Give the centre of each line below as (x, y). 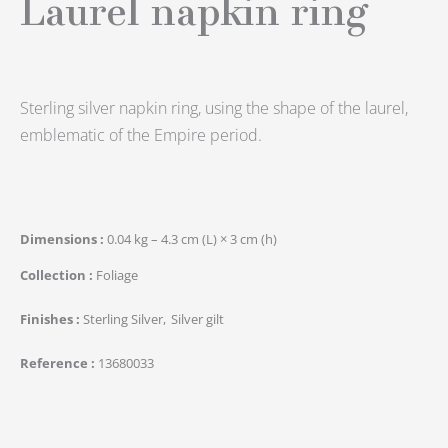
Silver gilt (197, 318)
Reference (55, 362)
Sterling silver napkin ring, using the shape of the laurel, (214, 107)
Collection (54, 274)
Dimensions (60, 238)
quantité (56, 417)
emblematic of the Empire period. (141, 134)
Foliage (117, 274)
